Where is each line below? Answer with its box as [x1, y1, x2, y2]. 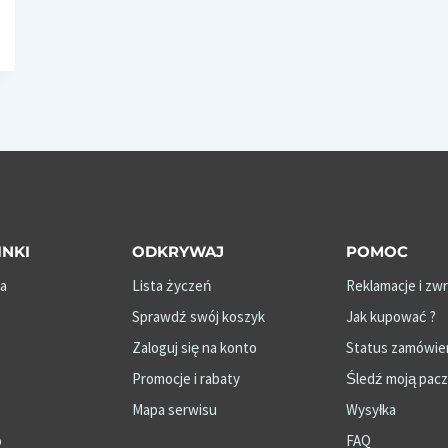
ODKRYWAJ [131, 242, 224, 262]
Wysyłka [346, 400, 397, 420]
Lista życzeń [131, 276, 211, 296]
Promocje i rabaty [131, 369, 240, 389]
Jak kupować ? [346, 307, 437, 327]
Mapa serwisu [131, 400, 217, 420]
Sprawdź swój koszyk [131, 307, 265, 327]
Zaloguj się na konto [131, 338, 257, 358]
